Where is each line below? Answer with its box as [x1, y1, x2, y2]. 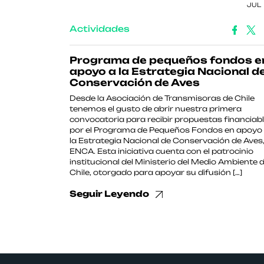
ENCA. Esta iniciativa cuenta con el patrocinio [70, 147, 253, 156]
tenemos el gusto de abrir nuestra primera [70, 104, 242, 113]
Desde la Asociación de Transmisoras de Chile [70, 94, 255, 103]
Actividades [70, 24, 130, 34]
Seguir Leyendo [70, 189, 151, 199]
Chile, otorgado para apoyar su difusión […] [70, 168, 242, 177]
